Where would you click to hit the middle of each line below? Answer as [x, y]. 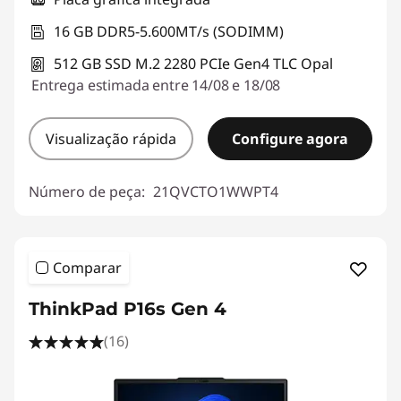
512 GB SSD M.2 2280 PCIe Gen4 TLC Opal [193, 63]
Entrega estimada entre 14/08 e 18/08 [156, 85]
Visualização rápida [111, 138]
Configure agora [290, 138]
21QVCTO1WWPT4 [216, 191]
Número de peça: [89, 191]
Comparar [87, 267]
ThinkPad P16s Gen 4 [128, 308]
